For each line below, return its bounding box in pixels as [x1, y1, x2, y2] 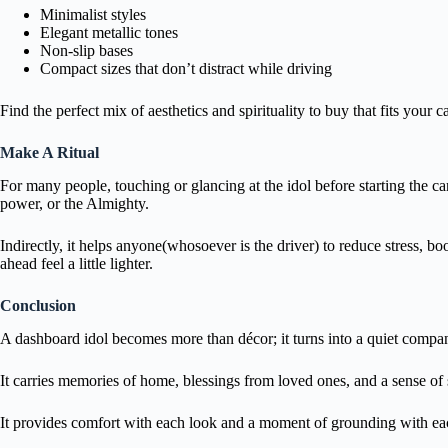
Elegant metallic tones [40, 24, 178, 42]
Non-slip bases [40, 42, 133, 60]
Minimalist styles [40, 6, 146, 24]
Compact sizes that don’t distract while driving [40, 60, 332, 78]
